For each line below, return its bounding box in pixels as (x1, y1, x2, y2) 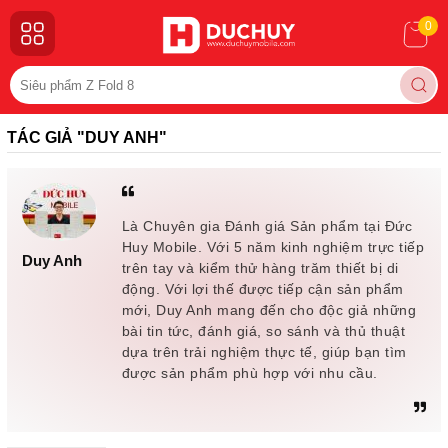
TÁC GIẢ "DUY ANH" (6, 129, 167, 146)
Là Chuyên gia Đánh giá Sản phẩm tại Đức (121, 218, 413, 234)
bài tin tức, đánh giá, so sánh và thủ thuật (121, 323, 406, 339)
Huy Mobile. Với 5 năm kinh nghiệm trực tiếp (121, 239, 425, 255)
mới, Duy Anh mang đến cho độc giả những (121, 302, 417, 318)
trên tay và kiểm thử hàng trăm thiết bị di (121, 260, 399, 276)
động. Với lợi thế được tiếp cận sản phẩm (121, 281, 404, 297)
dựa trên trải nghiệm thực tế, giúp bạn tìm (121, 344, 407, 360)
